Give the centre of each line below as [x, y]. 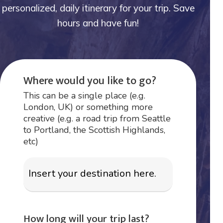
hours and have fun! [98, 23]
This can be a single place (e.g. [85, 96]
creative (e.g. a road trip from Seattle [97, 119]
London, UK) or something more [88, 107]
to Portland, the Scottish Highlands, [95, 130]
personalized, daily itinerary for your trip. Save [98, 8]
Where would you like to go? [90, 81]
